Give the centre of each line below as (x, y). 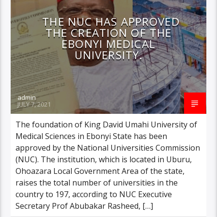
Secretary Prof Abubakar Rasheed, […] (85, 206)
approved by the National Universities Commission (108, 147)
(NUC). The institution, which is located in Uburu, (104, 159)
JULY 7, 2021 (34, 104)
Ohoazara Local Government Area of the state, (100, 171)
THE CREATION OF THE (108, 32)
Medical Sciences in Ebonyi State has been (92, 136)
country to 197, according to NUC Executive (94, 194)
